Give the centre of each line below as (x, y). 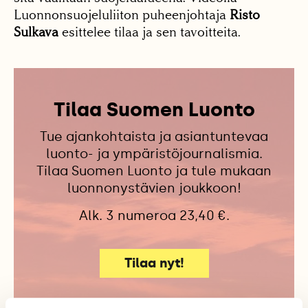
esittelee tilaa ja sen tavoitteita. (150, 32)
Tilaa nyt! (154, 263)
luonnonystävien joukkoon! (154, 188)
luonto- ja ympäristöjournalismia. (154, 153)
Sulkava (36, 32)
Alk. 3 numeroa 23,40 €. (154, 215)
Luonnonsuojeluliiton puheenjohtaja (122, 15)
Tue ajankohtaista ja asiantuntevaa (154, 136)
